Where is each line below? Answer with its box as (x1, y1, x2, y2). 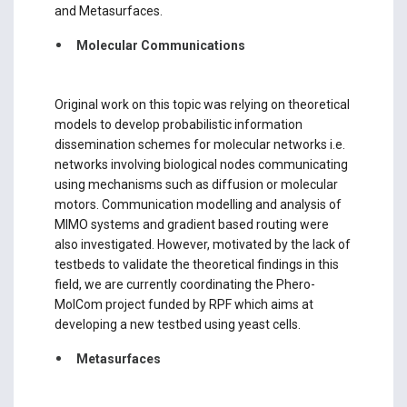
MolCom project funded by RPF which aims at (54, 297, 313, 313)
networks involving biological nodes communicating (54, 157, 348, 173)
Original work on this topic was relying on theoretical (54, 97, 350, 113)
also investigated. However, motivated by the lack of (54, 237, 351, 253)
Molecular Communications (75, 38, 245, 54)
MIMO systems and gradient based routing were (54, 217, 329, 233)
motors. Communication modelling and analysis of (54, 197, 342, 213)
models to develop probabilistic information (54, 117, 303, 133)
